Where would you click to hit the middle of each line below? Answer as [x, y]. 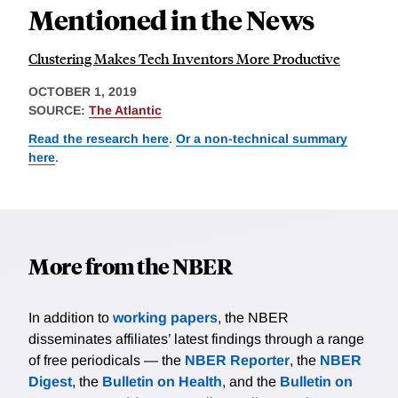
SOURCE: [59, 110]
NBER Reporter [237, 360]
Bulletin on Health [162, 381]
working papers [165, 317]
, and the [251, 381]
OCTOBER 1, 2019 [83, 91]
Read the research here [99, 138]
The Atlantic [125, 110]
